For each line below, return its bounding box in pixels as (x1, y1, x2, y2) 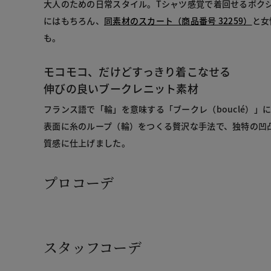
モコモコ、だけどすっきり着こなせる (44, 63, 231, 79)
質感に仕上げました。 (44, 136, 130, 149)
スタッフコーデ (44, 237, 142, 258)
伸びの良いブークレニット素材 (44, 80, 198, 96)
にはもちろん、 (44, 14, 104, 27)
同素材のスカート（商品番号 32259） (103, 14, 252, 27)
